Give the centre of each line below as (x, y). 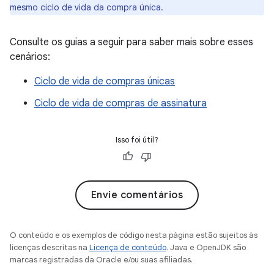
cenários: (30, 57)
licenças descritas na (50, 248)
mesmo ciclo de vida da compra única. (87, 8)
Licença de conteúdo (128, 248)
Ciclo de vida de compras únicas (105, 82)
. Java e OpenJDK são (206, 248)
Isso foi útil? (137, 140)
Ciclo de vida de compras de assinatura (120, 104)
